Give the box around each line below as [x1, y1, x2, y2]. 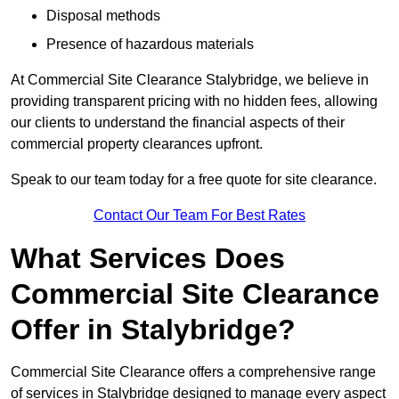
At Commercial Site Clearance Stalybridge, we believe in [11, 72, 369, 88]
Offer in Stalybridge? [11, 313, 296, 346]
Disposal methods [46, 8, 160, 24]
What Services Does [11, 242, 285, 275]
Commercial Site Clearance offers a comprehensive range [11, 364, 376, 380]
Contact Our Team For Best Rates [94, 208, 305, 224]
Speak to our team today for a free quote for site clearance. [11, 172, 377, 188]
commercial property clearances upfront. [11, 136, 263, 152]
